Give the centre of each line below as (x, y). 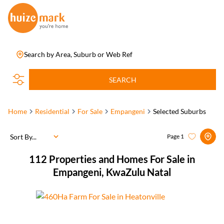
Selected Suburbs (179, 111)
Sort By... (23, 136)
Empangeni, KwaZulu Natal (112, 172)
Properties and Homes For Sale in (122, 159)
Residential (52, 111)
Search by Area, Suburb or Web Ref (78, 54)
